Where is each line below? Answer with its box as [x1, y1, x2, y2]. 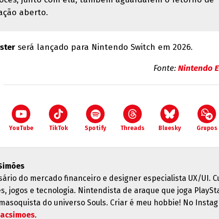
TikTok [48, 125, 68, 131]
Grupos [196, 125, 218, 131]
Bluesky [158, 125, 181, 131]
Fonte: [153, 63, 178, 73]
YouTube [9, 125, 33, 131]
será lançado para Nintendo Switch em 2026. [15, 42, 193, 52]
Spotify [85, 125, 106, 131]
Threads [120, 125, 145, 131]
